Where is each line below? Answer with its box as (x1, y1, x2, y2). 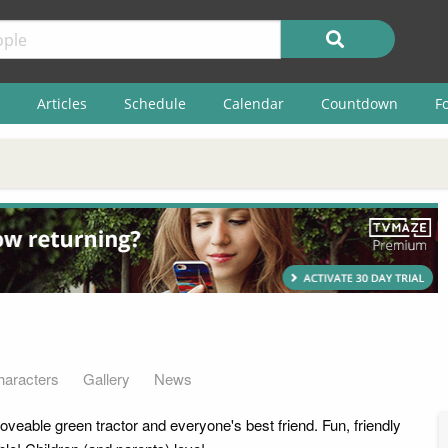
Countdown (320, 93, 398, 113)
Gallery (83, 367, 130, 389)
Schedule (123, 93, 186, 113)
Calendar (222, 93, 284, 113)
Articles (36, 93, 87, 113)
